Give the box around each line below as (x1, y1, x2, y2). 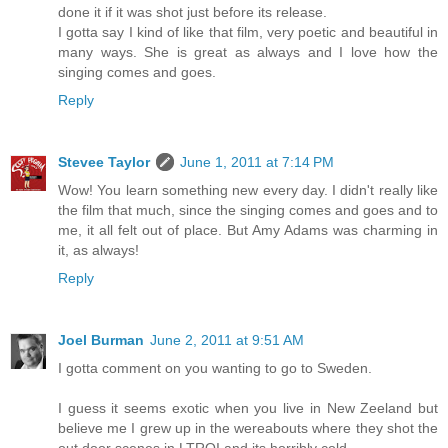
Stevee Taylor (58, 154, 150, 171)
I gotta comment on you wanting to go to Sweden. (58, 360, 372, 377)
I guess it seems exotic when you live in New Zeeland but (58, 400, 438, 417)
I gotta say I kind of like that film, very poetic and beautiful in (58, 24, 438, 41)
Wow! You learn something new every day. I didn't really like (58, 182, 438, 199)
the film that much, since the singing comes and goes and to (58, 202, 438, 219)
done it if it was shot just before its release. (58, 4, 327, 21)
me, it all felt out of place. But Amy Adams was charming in (58, 222, 438, 239)
